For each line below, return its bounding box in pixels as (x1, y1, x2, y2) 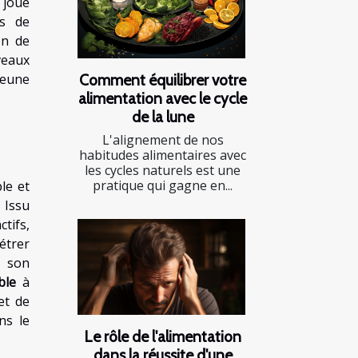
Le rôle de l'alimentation (84, 326, 241, 346)
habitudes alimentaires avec (79, 145, 246, 164)
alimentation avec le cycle (78, 88, 247, 108)
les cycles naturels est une (85, 161, 241, 179)
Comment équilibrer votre (79, 70, 246, 89)
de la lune (131, 106, 194, 126)
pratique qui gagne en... (93, 176, 233, 194)
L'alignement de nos (101, 130, 224, 149)
